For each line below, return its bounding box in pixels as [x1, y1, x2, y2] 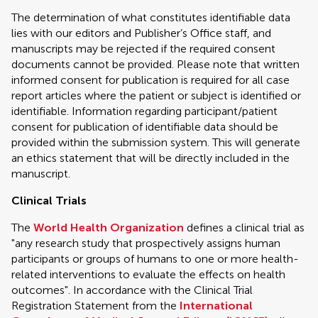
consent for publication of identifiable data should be [11, 120, 278, 133]
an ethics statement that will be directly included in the [11, 151, 290, 165]
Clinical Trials [11, 194, 87, 207]
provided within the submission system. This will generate [11, 136, 300, 149]
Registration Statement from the [11, 299, 180, 312]
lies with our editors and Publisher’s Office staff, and [11, 26, 271, 40]
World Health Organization [33, 221, 184, 234]
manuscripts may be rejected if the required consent [11, 42, 275, 55]
